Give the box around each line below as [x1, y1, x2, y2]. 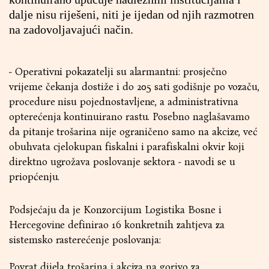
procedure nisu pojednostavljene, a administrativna [9, 95, 238, 108]
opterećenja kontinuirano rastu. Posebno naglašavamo [9, 110, 250, 123]
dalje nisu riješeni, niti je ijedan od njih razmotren [9, 8, 254, 21]
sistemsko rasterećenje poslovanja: [9, 234, 162, 246]
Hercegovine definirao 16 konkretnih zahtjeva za [9, 219, 225, 231]
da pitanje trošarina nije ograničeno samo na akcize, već [9, 125, 258, 138]
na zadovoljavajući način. [9, 23, 133, 36]
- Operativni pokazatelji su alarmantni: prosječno [9, 65, 227, 78]
